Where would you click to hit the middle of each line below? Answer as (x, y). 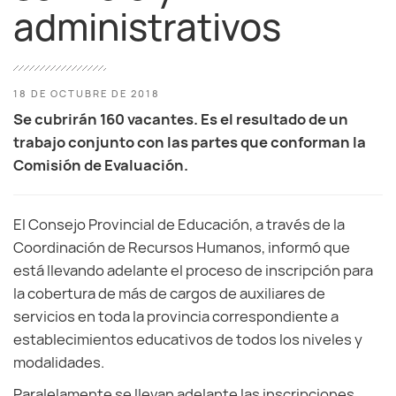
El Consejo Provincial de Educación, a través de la (179, 225)
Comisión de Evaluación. (101, 165)
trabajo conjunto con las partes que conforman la (190, 142)
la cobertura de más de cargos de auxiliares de (169, 293)
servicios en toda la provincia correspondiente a (176, 316)
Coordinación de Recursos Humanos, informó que (182, 247)
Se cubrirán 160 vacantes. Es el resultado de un (181, 119)
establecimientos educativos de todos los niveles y (188, 339)
